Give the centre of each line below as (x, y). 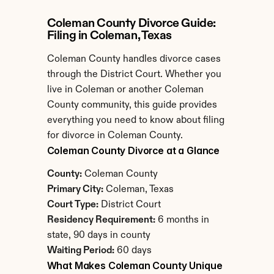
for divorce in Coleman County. (115, 136)
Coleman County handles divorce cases (134, 59)
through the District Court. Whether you (134, 75)
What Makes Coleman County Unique (135, 265)
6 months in (182, 220)
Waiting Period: (80, 251)
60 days (133, 251)
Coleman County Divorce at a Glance (133, 150)
